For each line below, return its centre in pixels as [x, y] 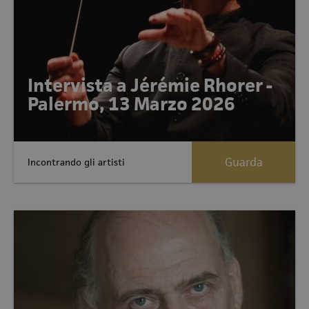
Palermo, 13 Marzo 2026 [131, 104]
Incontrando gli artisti [76, 162]
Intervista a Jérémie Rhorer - [150, 86]
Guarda [243, 162]
